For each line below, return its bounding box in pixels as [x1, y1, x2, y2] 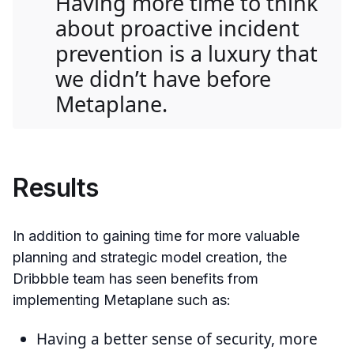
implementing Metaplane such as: [13, 291, 231, 308]
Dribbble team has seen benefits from [13, 269, 258, 287]
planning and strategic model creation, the [13, 248, 287, 265]
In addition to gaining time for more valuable [13, 227, 299, 244]
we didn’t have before [55, 63, 271, 93]
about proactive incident [55, 13, 299, 43]
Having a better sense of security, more [36, 328, 318, 349]
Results [13, 172, 99, 204]
